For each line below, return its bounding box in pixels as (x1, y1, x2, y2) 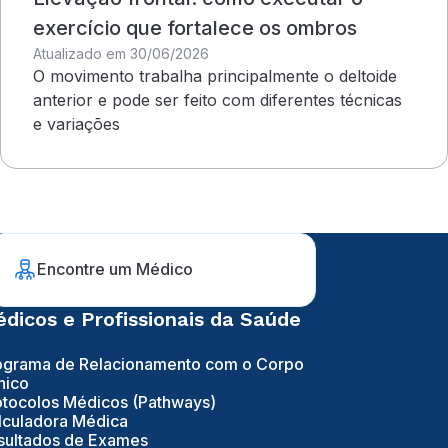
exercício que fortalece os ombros (33, 15, 357, 40)
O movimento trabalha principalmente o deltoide (33, 65, 397, 86)
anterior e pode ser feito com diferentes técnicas (33, 89, 402, 110)
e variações (33, 113, 120, 134)
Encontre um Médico (37, 259, 194, 280)
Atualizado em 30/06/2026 (33, 44, 209, 62)
